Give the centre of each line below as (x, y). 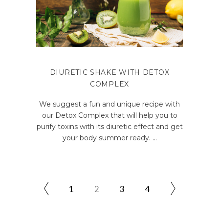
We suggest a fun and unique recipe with (109, 104)
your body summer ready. (107, 138)
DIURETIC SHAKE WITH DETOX (109, 72)
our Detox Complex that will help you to (109, 115)
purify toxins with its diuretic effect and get (109, 126)
